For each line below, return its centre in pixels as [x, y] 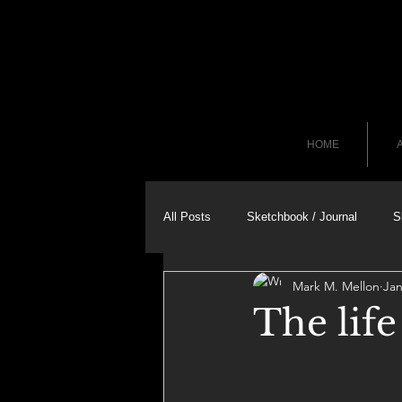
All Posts [187, 217]
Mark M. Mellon [336, 286]
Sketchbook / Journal [302, 217]
